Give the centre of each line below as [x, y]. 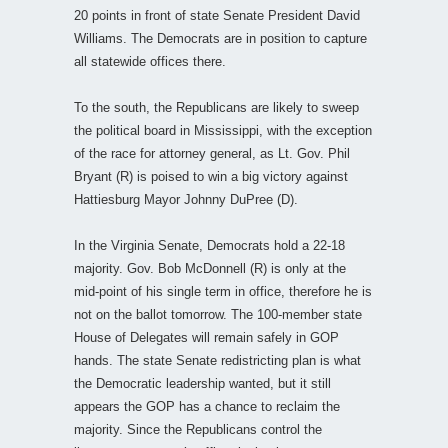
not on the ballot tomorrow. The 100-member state [218, 314]
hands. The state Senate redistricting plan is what [217, 360]
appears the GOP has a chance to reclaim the [207, 406]
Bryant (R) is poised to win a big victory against [211, 176]
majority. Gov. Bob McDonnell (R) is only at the [210, 268]
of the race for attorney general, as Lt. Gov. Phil [212, 153]
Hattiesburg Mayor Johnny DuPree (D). [186, 199]
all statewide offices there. [150, 61]
